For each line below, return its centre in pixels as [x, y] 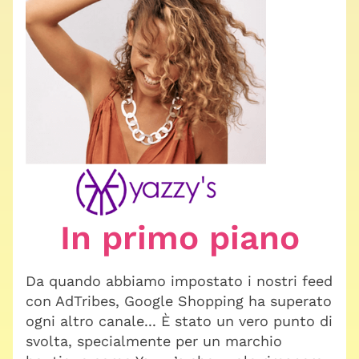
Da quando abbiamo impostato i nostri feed [179, 281]
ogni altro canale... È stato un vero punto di [179, 321]
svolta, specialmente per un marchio [154, 341]
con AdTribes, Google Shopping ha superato [179, 301]
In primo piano [179, 238]
